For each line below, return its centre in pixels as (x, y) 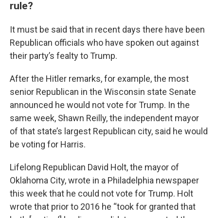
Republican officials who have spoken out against (104, 43)
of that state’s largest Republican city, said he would (109, 131)
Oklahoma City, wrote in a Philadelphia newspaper (104, 180)
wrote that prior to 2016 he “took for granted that (103, 207)
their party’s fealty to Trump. (64, 56)
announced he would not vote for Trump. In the (100, 105)
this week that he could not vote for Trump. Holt (101, 193)
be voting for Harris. (48, 144)
